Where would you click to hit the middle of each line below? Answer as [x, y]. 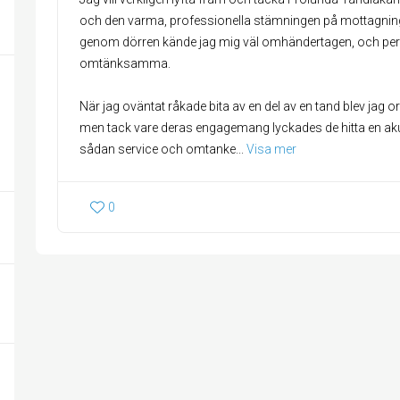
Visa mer [271, 149]
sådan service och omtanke [158, 149]
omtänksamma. [125, 63]
